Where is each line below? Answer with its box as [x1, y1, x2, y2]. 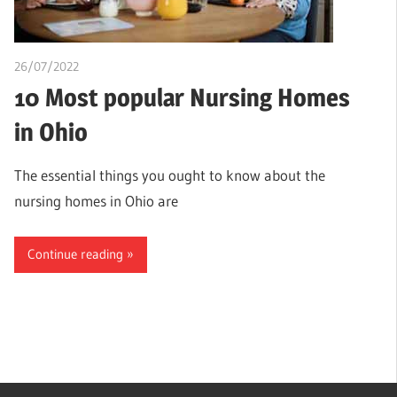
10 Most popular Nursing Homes [14, 82, 350, 113]
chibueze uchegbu [79, 58, 176, 74]
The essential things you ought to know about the [14, 166, 325, 185]
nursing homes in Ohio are [14, 191, 178, 211]
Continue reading [27, 245, 123, 263]
